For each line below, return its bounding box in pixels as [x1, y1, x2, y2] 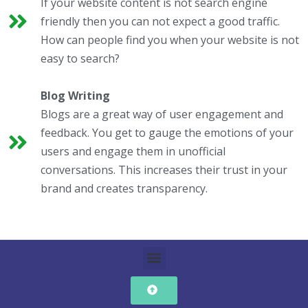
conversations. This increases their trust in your [41, 162, 287, 177]
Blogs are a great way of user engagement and [41, 106, 283, 122]
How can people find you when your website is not [41, 32, 299, 47]
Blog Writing [41, 87, 110, 103]
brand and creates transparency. [41, 180, 208, 196]
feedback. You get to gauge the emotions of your [41, 124, 294, 140]
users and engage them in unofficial [41, 143, 225, 159]
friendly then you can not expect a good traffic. [41, 13, 280, 29]
